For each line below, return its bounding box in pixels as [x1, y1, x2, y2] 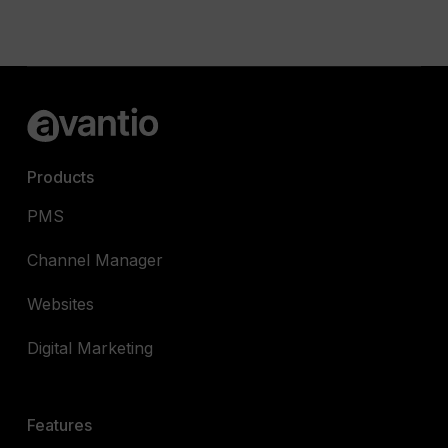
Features [27, 415, 93, 436]
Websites [27, 294, 95, 315]
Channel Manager [27, 250, 164, 271]
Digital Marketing [27, 338, 154, 359]
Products [27, 167, 95, 188]
